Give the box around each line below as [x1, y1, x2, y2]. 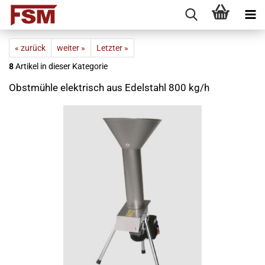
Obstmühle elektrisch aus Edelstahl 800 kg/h [9, 82, 209, 93]
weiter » [57, 43, 85, 53]
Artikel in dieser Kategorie [14, 62, 108, 71]
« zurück [15, 43, 46, 53]
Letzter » [96, 43, 128, 53]
